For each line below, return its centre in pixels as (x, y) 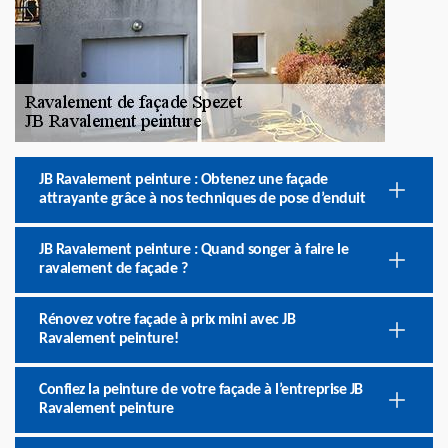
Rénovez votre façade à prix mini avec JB (167, 320)
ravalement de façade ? (113, 269)
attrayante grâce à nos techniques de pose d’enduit (202, 199)
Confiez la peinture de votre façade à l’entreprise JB (201, 390)
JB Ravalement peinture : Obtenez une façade (183, 180)
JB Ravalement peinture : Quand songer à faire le (193, 250)
